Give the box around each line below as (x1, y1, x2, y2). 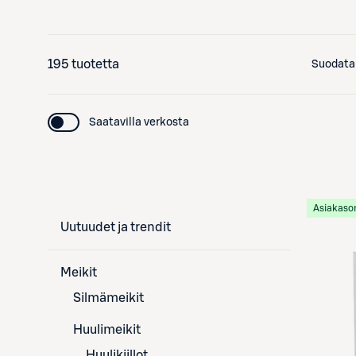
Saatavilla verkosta (89, 117, 189, 128)
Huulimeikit (73, 323, 141, 336)
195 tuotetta (48, 58, 119, 71)
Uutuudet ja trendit (60, 221, 171, 234)
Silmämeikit (73, 292, 144, 304)
